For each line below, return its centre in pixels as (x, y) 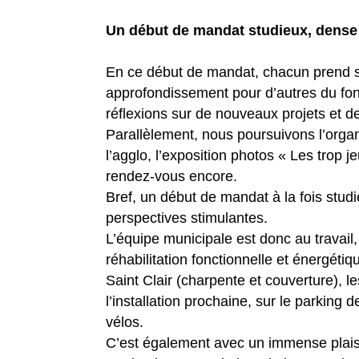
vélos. (125, 322)
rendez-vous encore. (171, 176)
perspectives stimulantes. (187, 218)
